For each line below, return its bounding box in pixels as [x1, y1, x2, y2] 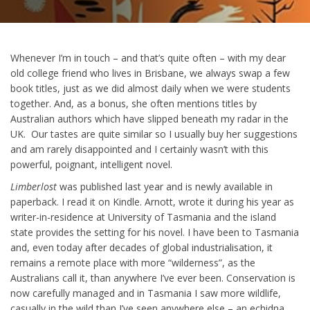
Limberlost [10, 180, 57, 193]
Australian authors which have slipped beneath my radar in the [10, 112, 289, 125]
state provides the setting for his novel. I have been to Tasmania [10, 226, 299, 239]
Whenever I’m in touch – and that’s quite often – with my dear [10, 51, 286, 64]
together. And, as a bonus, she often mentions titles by [10, 97, 257, 110]
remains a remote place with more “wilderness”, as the [10, 256, 255, 269]
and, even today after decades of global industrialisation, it [10, 241, 273, 254]
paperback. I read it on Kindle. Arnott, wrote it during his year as [10, 195, 294, 208]
